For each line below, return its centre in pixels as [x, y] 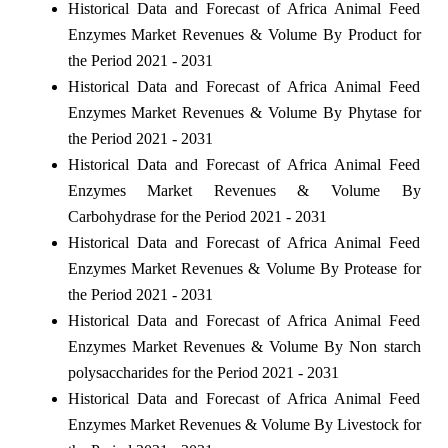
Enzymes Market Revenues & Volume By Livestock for [244, 424]
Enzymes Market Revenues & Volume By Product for [244, 34]
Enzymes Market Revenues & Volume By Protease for [244, 268]
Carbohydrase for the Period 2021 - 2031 [197, 216]
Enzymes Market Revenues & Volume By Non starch [244, 346]
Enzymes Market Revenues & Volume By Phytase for [244, 112]
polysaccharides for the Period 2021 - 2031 [203, 372]
